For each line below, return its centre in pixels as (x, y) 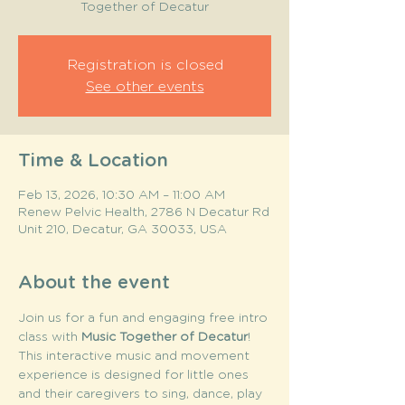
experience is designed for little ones (135, 375)
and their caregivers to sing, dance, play (142, 394)
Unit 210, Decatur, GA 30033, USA (122, 230)
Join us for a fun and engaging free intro (145, 318)
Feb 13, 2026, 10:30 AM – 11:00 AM (122, 195)
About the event (94, 283)
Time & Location (93, 161)
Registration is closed (145, 65)
